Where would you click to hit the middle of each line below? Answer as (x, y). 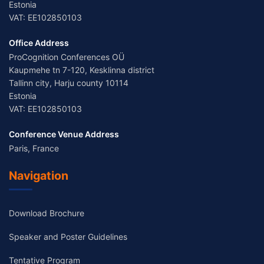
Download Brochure (47, 213)
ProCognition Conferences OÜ (67, 57)
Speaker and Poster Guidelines (68, 237)
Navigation (39, 176)
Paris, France (34, 148)
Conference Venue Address (64, 134)
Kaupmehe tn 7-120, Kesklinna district (82, 70)
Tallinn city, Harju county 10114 (69, 83)
